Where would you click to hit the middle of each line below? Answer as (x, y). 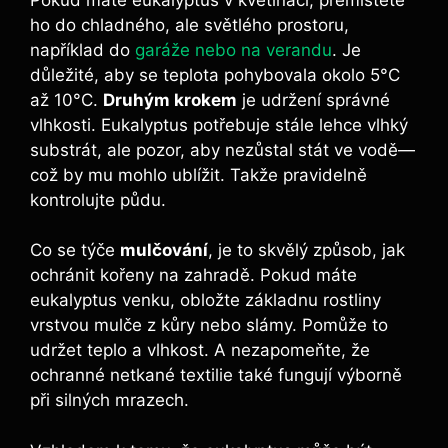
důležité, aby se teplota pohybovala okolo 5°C (215, 74)
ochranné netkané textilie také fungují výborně (216, 375)
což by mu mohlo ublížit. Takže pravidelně (198, 174)
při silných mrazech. (109, 400)
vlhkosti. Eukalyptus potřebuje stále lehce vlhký (219, 124)
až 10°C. (66, 99)
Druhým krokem (170, 99)
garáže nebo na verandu (233, 49)
